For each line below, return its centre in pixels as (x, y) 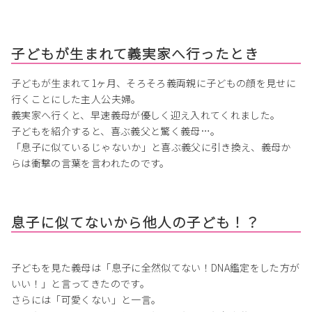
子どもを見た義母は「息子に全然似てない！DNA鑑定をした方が (156, 268)
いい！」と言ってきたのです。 (80, 284)
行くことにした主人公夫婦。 (76, 99)
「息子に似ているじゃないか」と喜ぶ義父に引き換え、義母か (151, 147)
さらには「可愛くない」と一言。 (86, 300)
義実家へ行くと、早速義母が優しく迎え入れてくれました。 (146, 115)
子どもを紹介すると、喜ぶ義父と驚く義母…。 (116, 131)
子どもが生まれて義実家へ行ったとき (135, 54)
